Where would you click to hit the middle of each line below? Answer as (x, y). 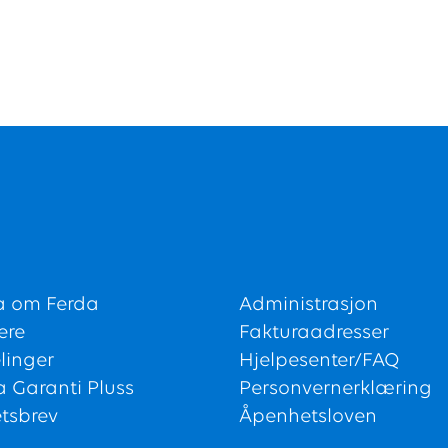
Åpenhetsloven (308, 417)
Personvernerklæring (335, 389)
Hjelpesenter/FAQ (319, 361)
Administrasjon (308, 305)
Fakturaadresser (314, 333)
